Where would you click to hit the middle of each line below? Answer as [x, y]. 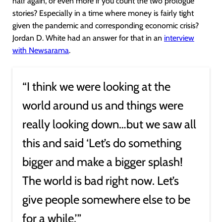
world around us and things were [103, 105]
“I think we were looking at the [96, 86]
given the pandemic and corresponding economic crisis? [106, 26]
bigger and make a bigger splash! [103, 162]
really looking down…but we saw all [109, 124]
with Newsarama [41, 50]
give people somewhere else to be [106, 199]
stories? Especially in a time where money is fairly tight [103, 13]
